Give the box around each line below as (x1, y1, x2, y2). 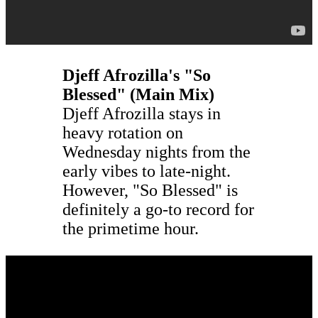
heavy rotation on (62, 123, 183, 142)
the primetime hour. (62, 219, 199, 238)
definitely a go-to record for (62, 199, 254, 219)
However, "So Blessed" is (62, 180, 238, 199)
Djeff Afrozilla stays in (62, 104, 221, 123)
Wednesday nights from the (62, 142, 251, 161)
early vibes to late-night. (62, 161, 231, 180)
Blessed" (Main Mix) (62, 84, 214, 104)
